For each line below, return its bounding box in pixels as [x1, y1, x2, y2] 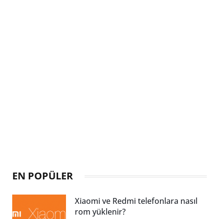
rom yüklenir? [75, 206, 126, 218]
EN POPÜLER [12, 169, 73, 183]
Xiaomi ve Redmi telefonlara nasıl [75, 196, 197, 207]
